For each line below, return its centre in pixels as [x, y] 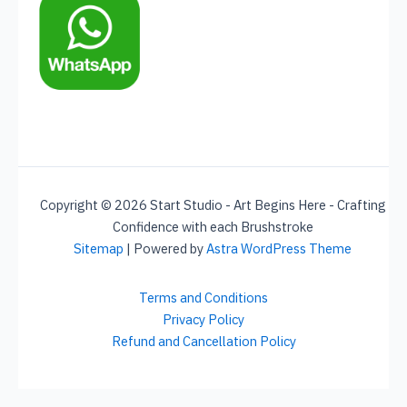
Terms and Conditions [203, 298]
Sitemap [99, 248]
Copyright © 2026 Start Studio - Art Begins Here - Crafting [213, 205]
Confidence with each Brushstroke [213, 227]
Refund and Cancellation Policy [203, 341]
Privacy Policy [203, 319]
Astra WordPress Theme [279, 248]
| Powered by [165, 248]
